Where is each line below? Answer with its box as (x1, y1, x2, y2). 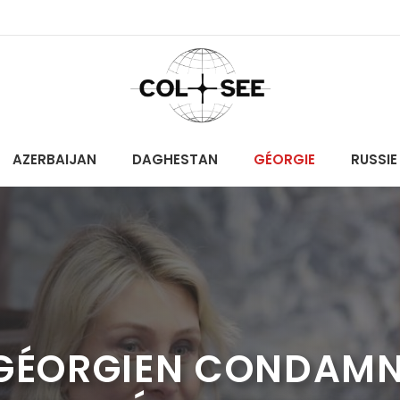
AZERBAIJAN (12, 149, 96, 169)
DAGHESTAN (131, 149, 218, 169)
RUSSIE (350, 149, 397, 169)
